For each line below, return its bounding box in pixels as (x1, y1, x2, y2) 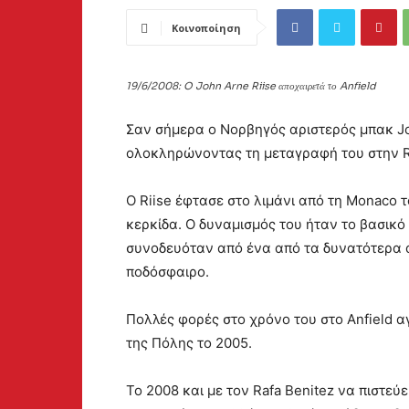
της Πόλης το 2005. (126, 333, 252, 351)
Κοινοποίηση (172, 20, 241, 35)
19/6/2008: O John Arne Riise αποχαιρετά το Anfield (126, 79, 376, 92)
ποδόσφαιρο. (126, 262, 209, 280)
